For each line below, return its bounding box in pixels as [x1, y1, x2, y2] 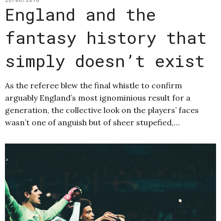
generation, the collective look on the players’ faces [5, 105, 199, 115]
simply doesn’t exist [5, 49, 205, 72]
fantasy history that [5, 26, 207, 48]
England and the [5, 2, 156, 25]
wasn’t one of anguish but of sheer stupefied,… [5, 117, 180, 127]
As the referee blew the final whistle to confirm [5, 80, 182, 90]
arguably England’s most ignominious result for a [5, 92, 190, 103]
